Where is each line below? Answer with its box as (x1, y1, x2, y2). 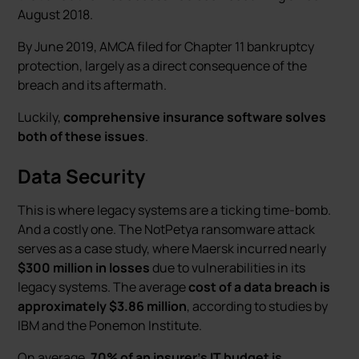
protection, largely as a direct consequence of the (18, 57, 308, 75)
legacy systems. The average (18, 278, 189, 296)
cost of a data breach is (188, 278, 331, 296)
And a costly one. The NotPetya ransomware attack (18, 220, 316, 238)
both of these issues (18, 127, 146, 145)
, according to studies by (187, 297, 329, 315)
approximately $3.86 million (18, 297, 188, 315)
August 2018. (18, 6, 96, 23)
